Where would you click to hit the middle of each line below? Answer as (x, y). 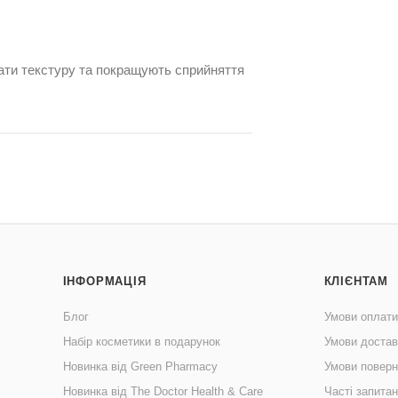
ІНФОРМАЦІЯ (104, 282)
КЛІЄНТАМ (356, 282)
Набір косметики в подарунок (141, 342)
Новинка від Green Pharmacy (140, 367)
